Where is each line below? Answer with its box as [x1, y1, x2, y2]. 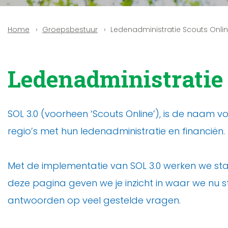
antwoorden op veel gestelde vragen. [8, 194, 181, 207]
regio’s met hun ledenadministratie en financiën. [8, 125, 225, 138]
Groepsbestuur [42, 24, 98, 35]
